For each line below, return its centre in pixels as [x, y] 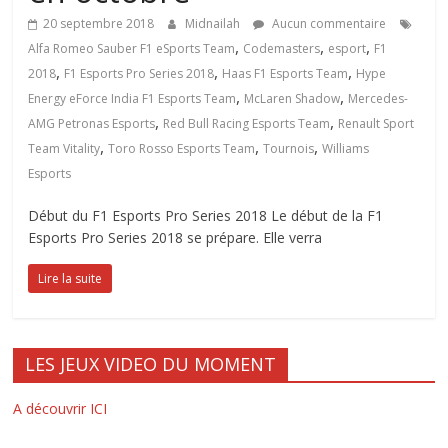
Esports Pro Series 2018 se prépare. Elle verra [175, 237]
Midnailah [214, 23]
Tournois [289, 148]
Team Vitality [64, 148]
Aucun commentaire [328, 23]
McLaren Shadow [292, 98]
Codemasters [282, 48]
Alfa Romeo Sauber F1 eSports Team [132, 48]
